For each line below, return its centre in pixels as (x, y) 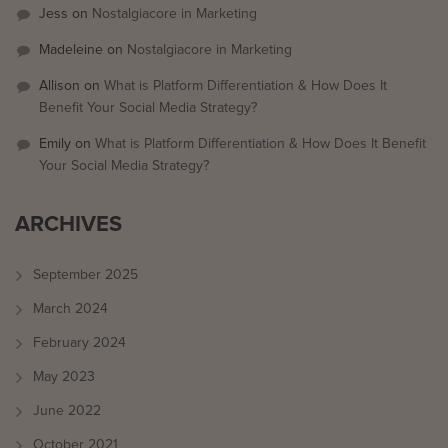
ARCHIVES (68, 224)
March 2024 (70, 308)
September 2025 (85, 274)
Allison (59, 85)
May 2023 (64, 376)
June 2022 (67, 410)
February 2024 (79, 342)
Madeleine (71, 49)
